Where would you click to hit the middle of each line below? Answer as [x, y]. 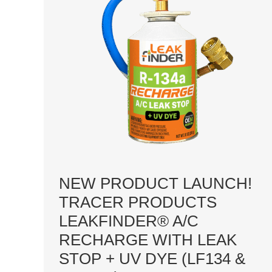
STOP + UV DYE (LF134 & [152, 259]
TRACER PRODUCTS [138, 202]
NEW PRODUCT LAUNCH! [155, 183]
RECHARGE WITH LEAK [148, 240]
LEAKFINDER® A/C [129, 221]
